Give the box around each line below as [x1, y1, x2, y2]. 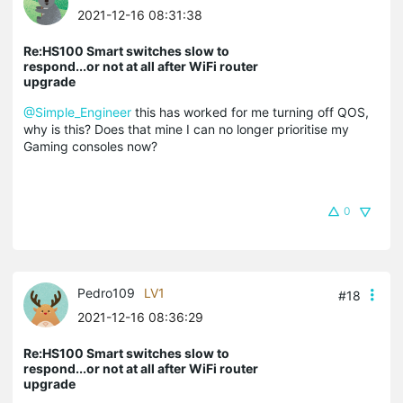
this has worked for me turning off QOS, [131, 104, 369, 121]
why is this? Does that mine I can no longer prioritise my [23, 121, 349, 138]
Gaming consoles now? [23, 139, 157, 155]
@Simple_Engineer [23, 104, 131, 121]
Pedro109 [77, 285, 135, 301]
